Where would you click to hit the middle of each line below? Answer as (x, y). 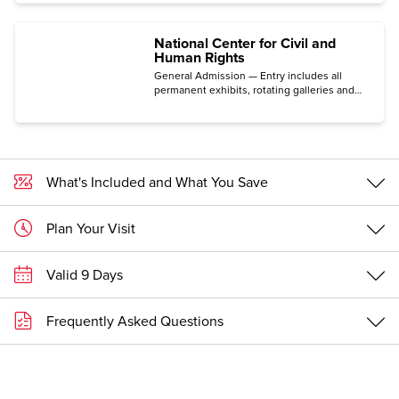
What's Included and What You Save (157, 182)
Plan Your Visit (91, 228)
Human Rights (199, 58)
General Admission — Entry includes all (248, 76)
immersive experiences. (212, 105)
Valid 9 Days (85, 275)
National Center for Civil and (245, 44)
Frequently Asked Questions (135, 321)
